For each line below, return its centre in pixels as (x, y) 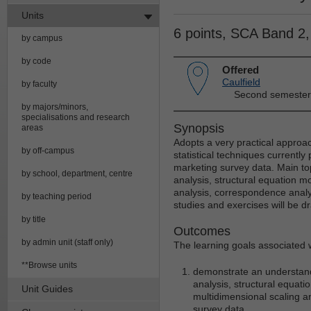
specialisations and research (76, 117)
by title (34, 219)
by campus (42, 38)
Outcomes (202, 231)
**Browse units (49, 265)
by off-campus (48, 150)
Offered (241, 69)
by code (36, 61)
